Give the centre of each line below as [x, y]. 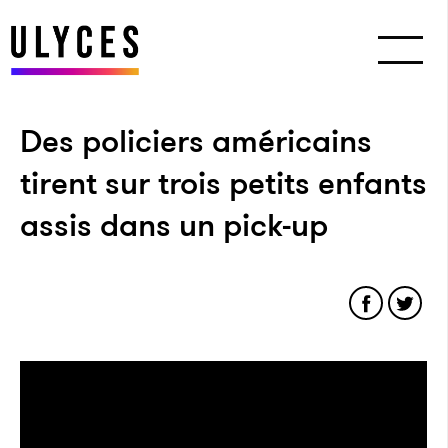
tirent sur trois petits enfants [223, 183]
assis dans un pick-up [174, 225]
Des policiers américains [196, 141]
